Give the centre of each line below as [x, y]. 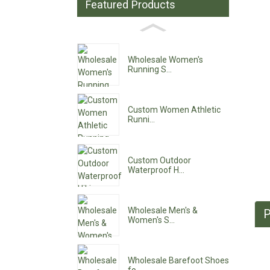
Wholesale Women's [166, 60]
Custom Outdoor [160, 160]
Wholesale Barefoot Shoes [179, 261]
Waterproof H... [156, 170]
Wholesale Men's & [163, 211]
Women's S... [152, 220]
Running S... [150, 70]
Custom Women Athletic [174, 110]
